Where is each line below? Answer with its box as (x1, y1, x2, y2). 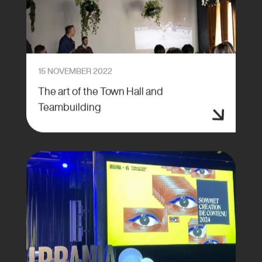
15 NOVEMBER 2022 (37, 67, 112, 76)
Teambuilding (37, 102, 101, 113)
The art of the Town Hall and (37, 86, 163, 97)
